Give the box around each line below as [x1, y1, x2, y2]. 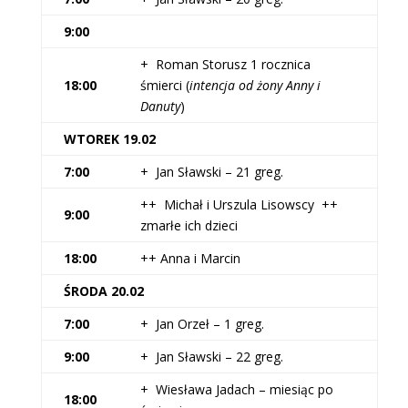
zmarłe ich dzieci [139, 217, 238, 234]
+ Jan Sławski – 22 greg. [139, 348, 283, 365]
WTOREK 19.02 [63, 130, 156, 148]
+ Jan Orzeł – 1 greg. [139, 315, 264, 332]
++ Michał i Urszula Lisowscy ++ [139, 196, 338, 213]
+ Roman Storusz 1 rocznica [139, 56, 311, 73]
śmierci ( [139, 76, 189, 94]
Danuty [139, 97, 180, 115]
